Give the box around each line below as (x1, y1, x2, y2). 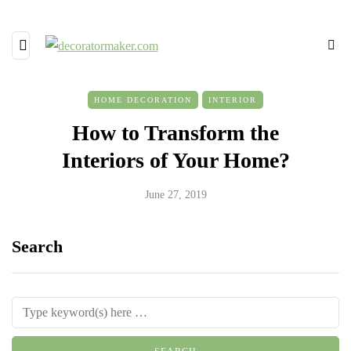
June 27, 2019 (144, 189, 207, 201)
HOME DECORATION (94, 96, 192, 104)
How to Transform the (72, 121, 279, 145)
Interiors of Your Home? (61, 148, 290, 172)
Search (12, 237, 63, 256)
